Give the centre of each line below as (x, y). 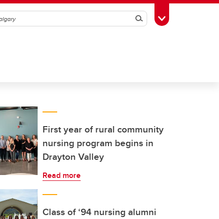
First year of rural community (103, 129)
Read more (62, 175)
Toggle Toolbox (186, 18)
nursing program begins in (98, 143)
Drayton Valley (73, 156)
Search (152, 19)
